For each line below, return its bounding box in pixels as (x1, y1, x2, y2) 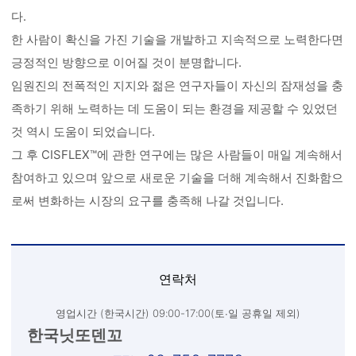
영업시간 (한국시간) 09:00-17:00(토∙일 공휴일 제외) (56, 307, 300, 319)
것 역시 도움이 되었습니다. (11, 124, 156, 139)
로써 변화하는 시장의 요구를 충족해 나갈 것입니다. (11, 193, 284, 208)
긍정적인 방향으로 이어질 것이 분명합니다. (11, 55, 242, 70)
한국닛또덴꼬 (27, 326, 123, 345)
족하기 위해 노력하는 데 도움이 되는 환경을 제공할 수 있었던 (11, 101, 339, 116)
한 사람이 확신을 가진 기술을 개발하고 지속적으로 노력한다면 (11, 32, 344, 47)
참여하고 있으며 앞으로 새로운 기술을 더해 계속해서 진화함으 (11, 170, 344, 185)
